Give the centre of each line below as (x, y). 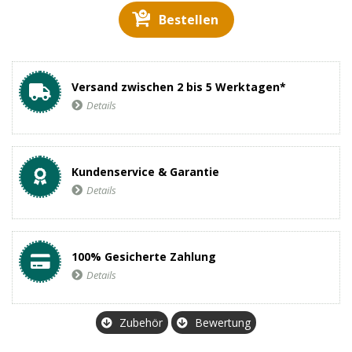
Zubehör (141, 323)
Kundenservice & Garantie (145, 172)
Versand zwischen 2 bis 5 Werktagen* (179, 87)
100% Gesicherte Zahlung (144, 257)
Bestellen (188, 20)
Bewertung (223, 323)
